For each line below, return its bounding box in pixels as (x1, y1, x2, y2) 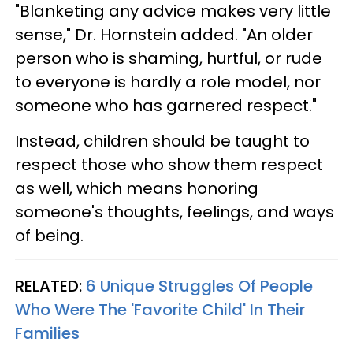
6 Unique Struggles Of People (86, 274, 313, 297)
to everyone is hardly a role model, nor (15, 70, 321, 93)
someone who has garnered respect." (15, 94, 317, 117)
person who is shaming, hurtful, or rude (15, 46, 322, 69)
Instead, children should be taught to (15, 129, 310, 152)
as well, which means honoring (15, 176, 258, 199)
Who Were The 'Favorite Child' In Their (15, 298, 305, 321)
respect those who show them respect (15, 153, 323, 176)
